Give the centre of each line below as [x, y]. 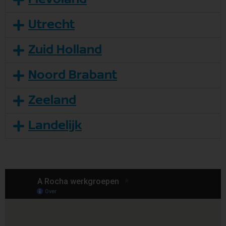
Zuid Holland [65, 50]
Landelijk [55, 126]
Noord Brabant [73, 75]
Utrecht [51, 25]
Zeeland [52, 100]
